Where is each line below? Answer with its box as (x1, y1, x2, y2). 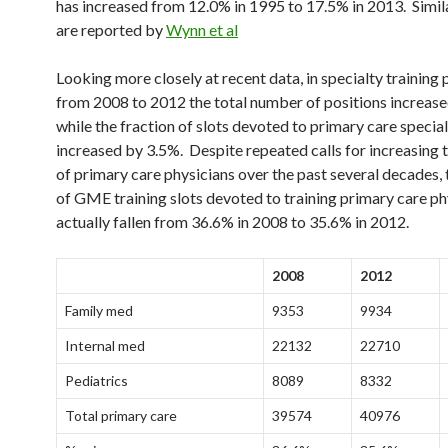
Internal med (65, 337, 145, 354)
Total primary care (65, 407, 177, 424)
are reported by (56, 20, 166, 39)
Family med (65, 302, 133, 319)
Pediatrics (65, 372, 128, 389)
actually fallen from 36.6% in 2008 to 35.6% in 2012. (56, 212, 409, 231)
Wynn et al (166, 20, 238, 39)
